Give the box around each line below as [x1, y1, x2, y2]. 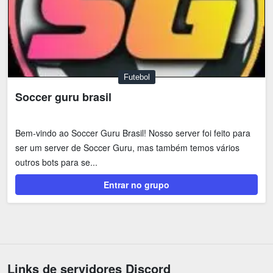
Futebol [123, 73, 150, 82]
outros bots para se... [15, 156, 97, 169]
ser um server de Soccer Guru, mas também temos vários [15, 141, 239, 154]
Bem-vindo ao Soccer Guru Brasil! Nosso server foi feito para [15, 127, 250, 140]
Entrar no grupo [104, 179, 169, 191]
